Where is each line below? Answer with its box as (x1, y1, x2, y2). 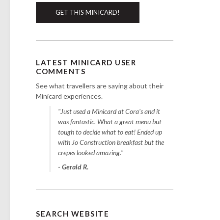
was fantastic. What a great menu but (58, 117, 162, 126)
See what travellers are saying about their (36, 81, 164, 90)
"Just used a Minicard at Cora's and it (58, 107, 161, 115)
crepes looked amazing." (58, 148, 124, 157)
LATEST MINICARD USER (36, 57, 137, 67)
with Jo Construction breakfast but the (58, 137, 165, 146)
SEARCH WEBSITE (36, 209, 110, 218)
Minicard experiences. (36, 91, 103, 100)
